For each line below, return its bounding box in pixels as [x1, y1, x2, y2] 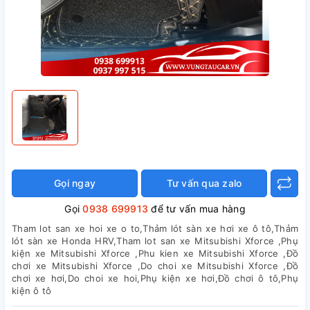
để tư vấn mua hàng [148, 203, 246, 215]
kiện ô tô [12, 285, 52, 296]
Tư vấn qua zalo [166, 177, 242, 189]
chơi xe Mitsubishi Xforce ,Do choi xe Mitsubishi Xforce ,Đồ [12, 260, 298, 271]
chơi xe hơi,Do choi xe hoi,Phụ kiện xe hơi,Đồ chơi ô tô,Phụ [12, 273, 298, 284]
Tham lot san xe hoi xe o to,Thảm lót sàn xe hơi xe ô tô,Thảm [12, 223, 298, 234]
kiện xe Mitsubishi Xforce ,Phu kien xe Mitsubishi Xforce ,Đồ [12, 248, 298, 259]
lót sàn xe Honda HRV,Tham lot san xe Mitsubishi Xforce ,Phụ [12, 235, 298, 246]
